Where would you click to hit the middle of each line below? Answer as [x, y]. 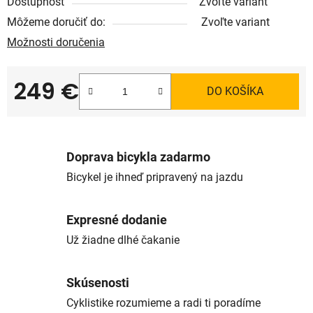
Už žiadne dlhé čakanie [123, 240]
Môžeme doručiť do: [56, 22]
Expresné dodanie [117, 220]
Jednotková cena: [57, 112]
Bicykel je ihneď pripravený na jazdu [155, 177]
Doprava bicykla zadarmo [138, 158]
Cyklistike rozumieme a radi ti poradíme [163, 303]
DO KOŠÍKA [235, 91]
